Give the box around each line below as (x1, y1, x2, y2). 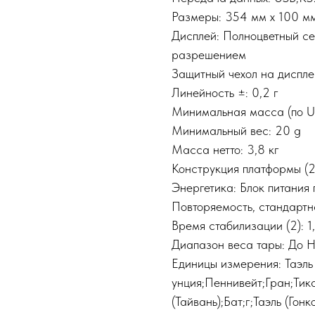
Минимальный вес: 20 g (172, 123, 301, 138)
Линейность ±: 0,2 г (172, 85, 278, 100)
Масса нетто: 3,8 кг (172, 142, 279, 157)
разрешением (172, 47, 246, 62)
